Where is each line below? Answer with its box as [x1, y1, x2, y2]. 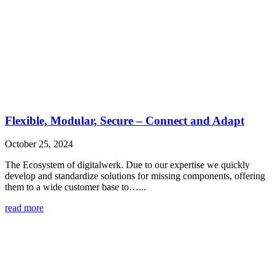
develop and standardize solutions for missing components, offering [5, 171, 265, 182]
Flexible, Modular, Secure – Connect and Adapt [5, 114, 244, 127]
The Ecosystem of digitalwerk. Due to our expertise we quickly [5, 160, 250, 171]
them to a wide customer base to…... [5, 182, 146, 193]
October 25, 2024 [5, 139, 73, 150]
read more [5, 203, 44, 214]
